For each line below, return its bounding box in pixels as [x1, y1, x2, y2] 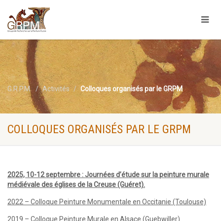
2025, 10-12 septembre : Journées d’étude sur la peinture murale [7, 171, 209, 179]
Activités [42, 85, 70, 93]
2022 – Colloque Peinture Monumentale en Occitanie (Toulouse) [7, 198, 206, 206]
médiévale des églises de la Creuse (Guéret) [7, 181, 144, 188]
